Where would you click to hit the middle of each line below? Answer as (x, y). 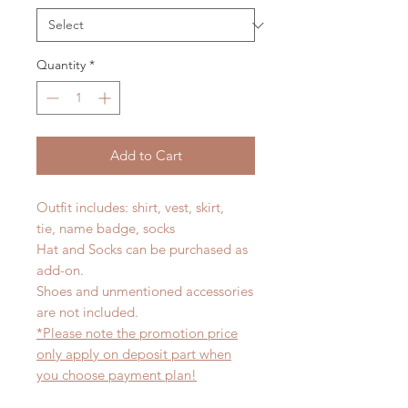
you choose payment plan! (117, 375)
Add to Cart (146, 156)
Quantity (61, 65)
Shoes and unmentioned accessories (145, 291)
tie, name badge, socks (106, 229)
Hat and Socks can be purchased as (142, 250)
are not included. (87, 312)
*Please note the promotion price (137, 333)
